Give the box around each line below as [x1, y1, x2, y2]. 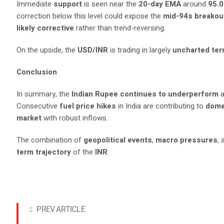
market [16, 112, 42, 123]
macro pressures [155, 134, 218, 145]
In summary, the [16, 88, 72, 99]
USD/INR [77, 44, 108, 55]
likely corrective [16, 22, 74, 33]
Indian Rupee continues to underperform [71, 88, 219, 99]
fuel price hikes [59, 100, 116, 111]
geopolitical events [83, 134, 152, 145]
